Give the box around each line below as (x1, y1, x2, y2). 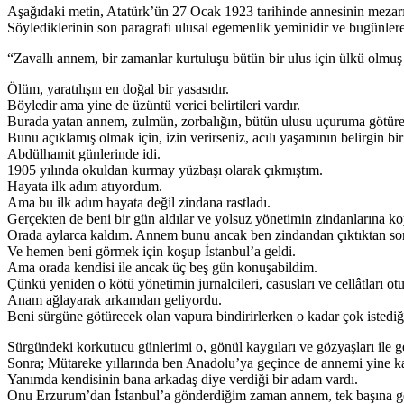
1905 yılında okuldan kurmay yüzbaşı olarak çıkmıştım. (7, 162, 323, 179)
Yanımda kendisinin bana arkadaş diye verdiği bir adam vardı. (7, 372, 358, 388)
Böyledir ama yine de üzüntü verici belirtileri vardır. (7, 97, 300, 114)
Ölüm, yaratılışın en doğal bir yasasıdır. (7, 81, 229, 97)
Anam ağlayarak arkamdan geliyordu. (7, 292, 222, 308)
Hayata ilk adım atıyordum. (7, 179, 162, 195)
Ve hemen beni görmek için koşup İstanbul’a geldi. (7, 243, 296, 260)
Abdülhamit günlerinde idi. (7, 146, 161, 162)
